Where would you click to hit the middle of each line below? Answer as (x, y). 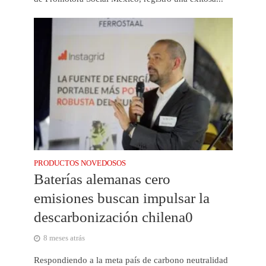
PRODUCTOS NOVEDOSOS (80, 163)
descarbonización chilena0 (113, 217)
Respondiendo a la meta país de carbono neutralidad (131, 260)
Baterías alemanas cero (102, 179)
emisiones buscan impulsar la (121, 198)
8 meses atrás (64, 238)
